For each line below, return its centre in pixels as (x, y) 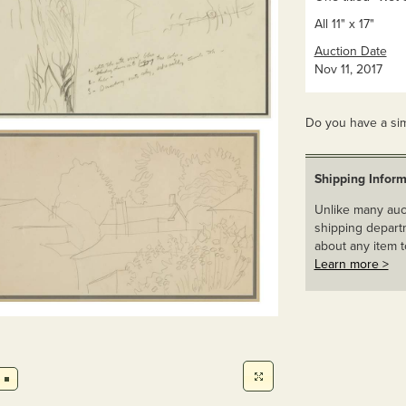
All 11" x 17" (344, 24)
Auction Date (350, 51)
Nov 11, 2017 (348, 69)
